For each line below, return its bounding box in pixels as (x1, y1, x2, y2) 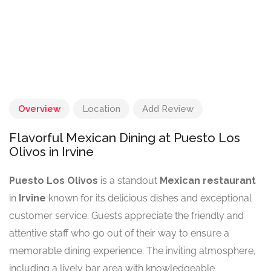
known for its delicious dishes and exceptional (46, 192, 252, 204)
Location (82, 103, 120, 115)
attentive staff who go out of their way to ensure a (9, 227, 229, 240)
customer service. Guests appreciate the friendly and (9, 210, 244, 222)
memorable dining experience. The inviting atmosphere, (9, 245, 256, 257)
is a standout (98, 175, 160, 187)
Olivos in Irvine (9, 144, 94, 160)
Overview (18, 103, 60, 115)
